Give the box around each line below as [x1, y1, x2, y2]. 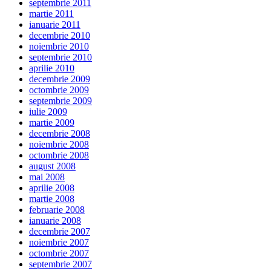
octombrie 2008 [29, 150, 89, 161]
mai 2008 [29, 172, 65, 183]
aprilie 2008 [29, 183, 74, 194]
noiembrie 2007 [29, 237, 89, 248]
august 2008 [29, 161, 76, 172]
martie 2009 [29, 117, 74, 128]
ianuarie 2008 [29, 215, 81, 226]
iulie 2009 [29, 106, 67, 117]
